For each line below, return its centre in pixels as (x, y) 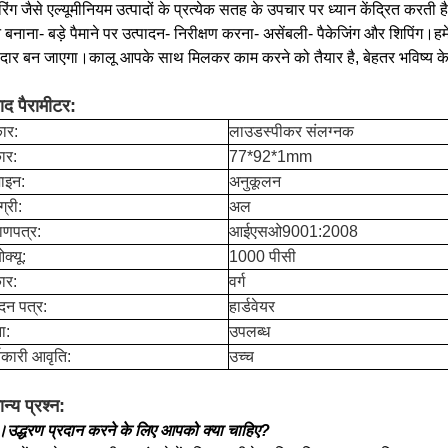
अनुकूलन (255, 181)
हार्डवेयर (252, 306)
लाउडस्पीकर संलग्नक (291, 131)
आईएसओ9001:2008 (293, 231)
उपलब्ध (249, 331)
